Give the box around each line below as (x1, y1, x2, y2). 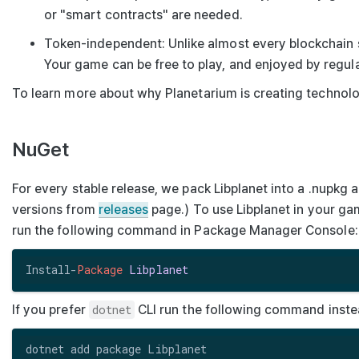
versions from (12, 201, 99, 217)
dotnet (91, 301, 132, 317)
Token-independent (44, 35, 162, 51)
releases (98, 201, 149, 217)
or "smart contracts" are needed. (44, 6, 243, 22)
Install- (25, 262, 77, 278)
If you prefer (12, 301, 89, 317)
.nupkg (308, 180, 348, 196)
